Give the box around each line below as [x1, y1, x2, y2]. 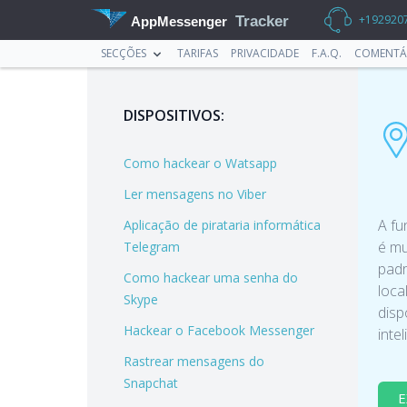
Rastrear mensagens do [124, 352, 264, 370]
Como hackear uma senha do [124, 269, 298, 286]
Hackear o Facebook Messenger [124, 322, 314, 339]
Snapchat [124, 374, 178, 392]
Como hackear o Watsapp [124, 154, 277, 172]
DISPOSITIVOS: [124, 105, 224, 125]
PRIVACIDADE [231, 45, 299, 61]
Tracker [235, 13, 290, 31]
